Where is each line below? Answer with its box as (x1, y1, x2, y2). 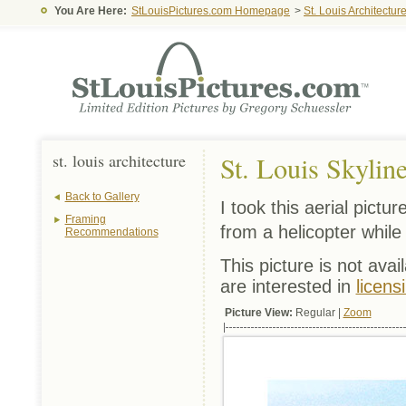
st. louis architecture (52, 150, 186, 171)
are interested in (219, 276, 356, 296)
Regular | (292, 306, 343, 319)
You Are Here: (54, 5, 127, 17)
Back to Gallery (64, 190, 140, 203)
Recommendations (64, 226, 159, 238)
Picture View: (224, 306, 293, 319)
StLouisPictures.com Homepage (131, 5, 290, 17)
